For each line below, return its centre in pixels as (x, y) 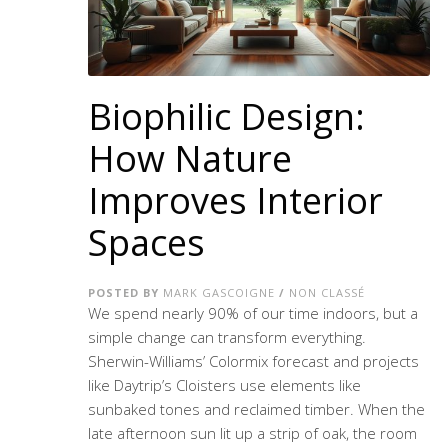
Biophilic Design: (226, 117)
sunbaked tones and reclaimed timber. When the (256, 409)
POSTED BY (125, 293)
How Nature (189, 159)
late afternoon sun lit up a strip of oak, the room (252, 433)
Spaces (146, 243)
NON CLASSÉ (326, 293)
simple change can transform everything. (226, 337)
